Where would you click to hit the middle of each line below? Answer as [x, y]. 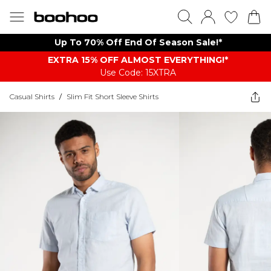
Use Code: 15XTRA [138, 73]
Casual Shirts [32, 96]
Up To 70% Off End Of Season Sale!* [138, 42]
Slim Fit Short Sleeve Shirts [113, 96]
